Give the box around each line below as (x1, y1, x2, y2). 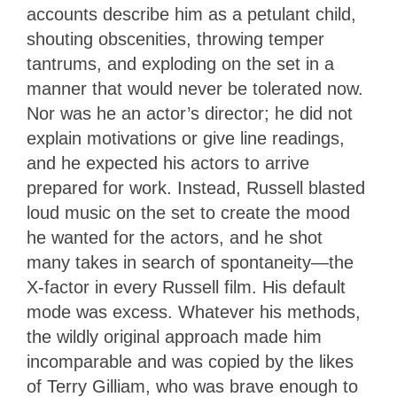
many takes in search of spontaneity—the (27, 253, 354, 273)
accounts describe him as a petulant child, (27, 4, 356, 25)
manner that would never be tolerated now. (27, 79, 363, 99)
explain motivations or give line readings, (27, 128, 345, 149)
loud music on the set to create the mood (27, 203, 350, 223)
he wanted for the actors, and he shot (27, 228, 323, 248)
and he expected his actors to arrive (27, 153, 309, 174)
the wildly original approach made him (27, 327, 322, 347)
